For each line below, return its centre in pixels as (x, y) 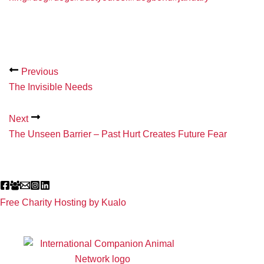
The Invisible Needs (51, 87)
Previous (39, 71)
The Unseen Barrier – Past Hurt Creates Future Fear (118, 134)
